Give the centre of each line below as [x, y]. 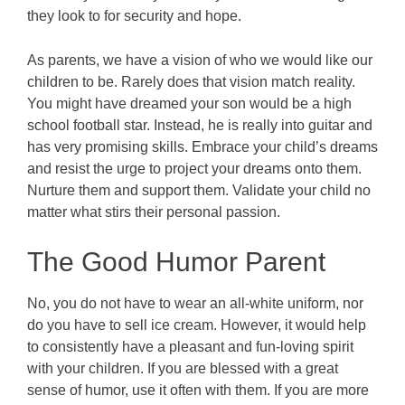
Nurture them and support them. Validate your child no [199, 190]
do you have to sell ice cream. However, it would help [197, 325]
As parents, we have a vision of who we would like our [200, 60]
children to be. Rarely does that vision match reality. [191, 81]
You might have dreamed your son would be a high [189, 103]
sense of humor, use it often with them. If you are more [198, 390]
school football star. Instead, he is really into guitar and [200, 125]
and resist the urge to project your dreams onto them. [194, 168]
